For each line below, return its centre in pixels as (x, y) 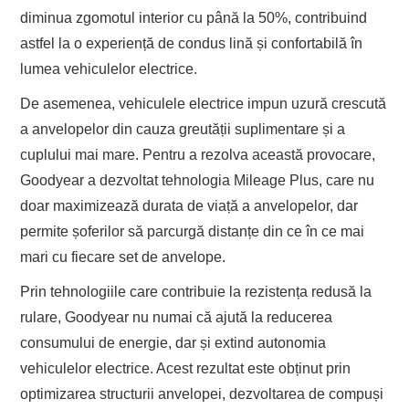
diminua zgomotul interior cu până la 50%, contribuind (194, 17)
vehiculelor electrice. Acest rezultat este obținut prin (186, 368)
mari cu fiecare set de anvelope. (123, 257)
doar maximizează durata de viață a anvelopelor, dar (189, 205)
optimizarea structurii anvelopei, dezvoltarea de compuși (202, 393)
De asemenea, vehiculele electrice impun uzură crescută (204, 103)
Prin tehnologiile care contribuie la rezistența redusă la (196, 291)
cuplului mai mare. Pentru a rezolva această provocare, (198, 154)
